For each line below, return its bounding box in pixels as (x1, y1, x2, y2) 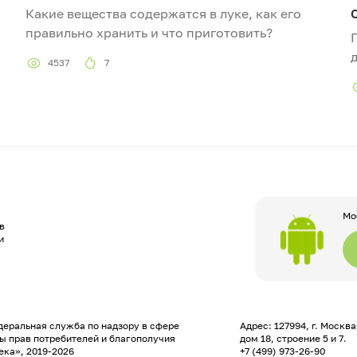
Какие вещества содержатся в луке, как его (25, 6, 301, 22)
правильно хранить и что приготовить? (25, 25, 276, 41)
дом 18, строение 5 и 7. (240, 332, 347, 345)
